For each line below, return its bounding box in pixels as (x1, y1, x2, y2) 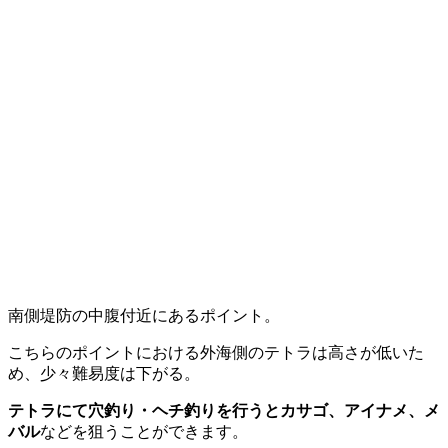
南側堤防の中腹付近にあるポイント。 (8, 306, 280, 324)
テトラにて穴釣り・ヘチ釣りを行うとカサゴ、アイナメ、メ (8, 401, 440, 419)
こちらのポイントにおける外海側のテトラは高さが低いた (8, 343, 424, 361)
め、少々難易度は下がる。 (8, 364, 200, 382)
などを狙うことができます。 (40, 422, 248, 440)
